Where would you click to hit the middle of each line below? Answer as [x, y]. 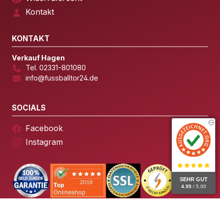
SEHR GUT [193, 179]
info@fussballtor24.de [62, 78]
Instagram [44, 142]
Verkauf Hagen [38, 58]
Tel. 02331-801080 [56, 68]
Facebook [44, 128]
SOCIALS [29, 108]
